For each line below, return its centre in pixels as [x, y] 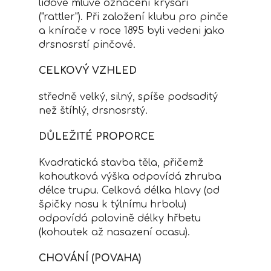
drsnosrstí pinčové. [87, 45]
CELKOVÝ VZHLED [88, 71]
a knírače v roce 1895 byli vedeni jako [132, 31]
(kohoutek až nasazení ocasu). [114, 232]
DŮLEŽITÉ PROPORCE [97, 137]
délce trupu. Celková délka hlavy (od [129, 191]
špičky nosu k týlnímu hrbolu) [113, 204]
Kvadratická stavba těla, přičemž [121, 163]
